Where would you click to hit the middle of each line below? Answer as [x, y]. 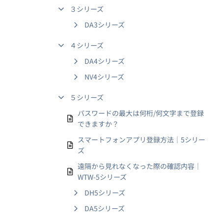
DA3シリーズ [105, 25]
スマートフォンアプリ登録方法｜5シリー [141, 139]
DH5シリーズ [105, 192]
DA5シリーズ [105, 208]
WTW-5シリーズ [102, 177]
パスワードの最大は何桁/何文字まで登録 [141, 113]
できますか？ [98, 124]
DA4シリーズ [105, 61]
